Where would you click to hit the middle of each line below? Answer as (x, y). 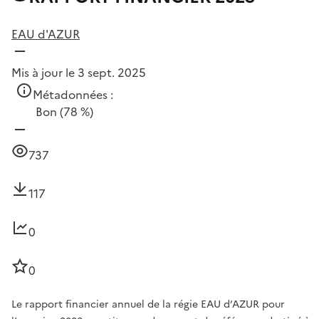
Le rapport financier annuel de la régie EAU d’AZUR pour (148, 305)
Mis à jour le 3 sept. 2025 (79, 73)
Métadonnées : (73, 95)
